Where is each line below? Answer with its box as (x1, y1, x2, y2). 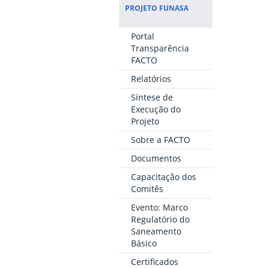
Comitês (130, 183, 163, 195)
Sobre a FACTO (130, 134, 190, 146)
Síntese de (130, 92, 173, 103)
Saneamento (130, 226, 181, 237)
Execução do (130, 103, 181, 115)
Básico (130, 237, 157, 249)
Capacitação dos (130, 171, 196, 183)
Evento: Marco (130, 202, 188, 214)
